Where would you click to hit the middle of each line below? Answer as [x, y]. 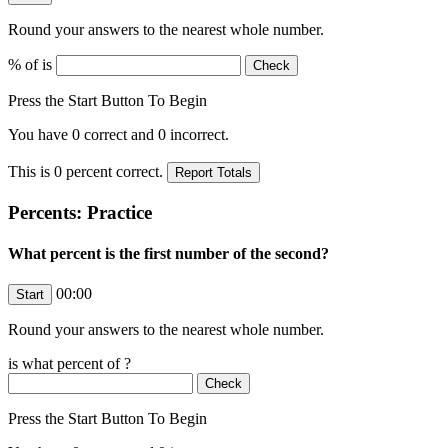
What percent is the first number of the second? [168, 253]
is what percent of [66, 364]
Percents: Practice [80, 212]
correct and [119, 134]
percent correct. [114, 171]
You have [40, 134]
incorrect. [197, 134]
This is [31, 171]
